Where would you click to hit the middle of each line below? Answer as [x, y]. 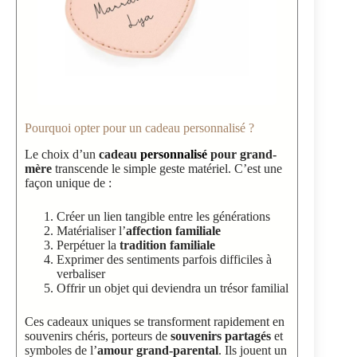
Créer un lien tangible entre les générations [163, 217]
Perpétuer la [88, 245]
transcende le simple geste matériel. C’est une [167, 169]
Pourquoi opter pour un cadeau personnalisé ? [139, 128]
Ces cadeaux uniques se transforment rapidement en [155, 322]
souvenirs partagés [221, 336]
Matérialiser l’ [91, 231]
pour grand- [242, 155]
